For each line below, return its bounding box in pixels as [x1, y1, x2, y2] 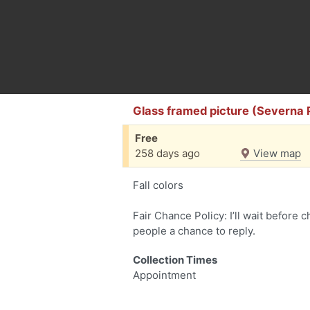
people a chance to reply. [133, 224, 255, 237]
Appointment [133, 268, 196, 282]
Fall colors [133, 179, 183, 192]
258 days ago [135, 147, 200, 160]
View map [250, 147, 301, 160]
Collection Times [133, 253, 217, 266]
